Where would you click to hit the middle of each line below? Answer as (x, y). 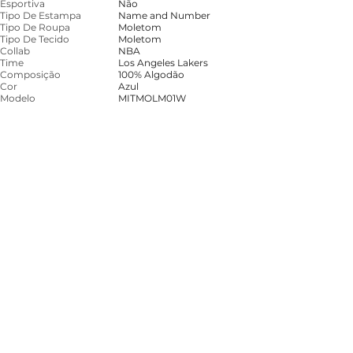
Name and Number (164, 15)
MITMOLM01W (152, 98)
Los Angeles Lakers (163, 63)
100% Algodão (151, 74)
